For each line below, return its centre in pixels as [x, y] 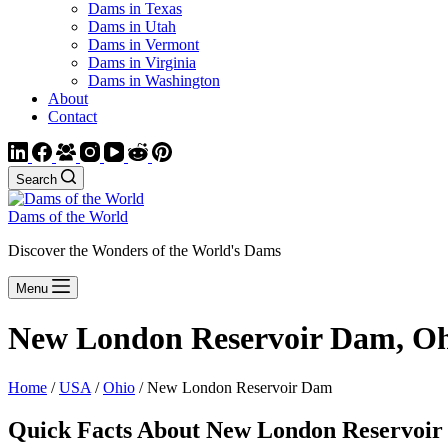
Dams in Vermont [143, 44]
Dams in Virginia [142, 62]
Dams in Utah [132, 26]
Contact [72, 116]
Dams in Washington [154, 80]
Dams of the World [68, 216]
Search [36, 179]
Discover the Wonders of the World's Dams [144, 250]
